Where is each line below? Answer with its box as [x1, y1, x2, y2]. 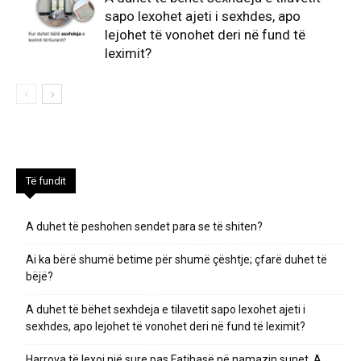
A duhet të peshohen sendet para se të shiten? [26, 220, 263, 233]
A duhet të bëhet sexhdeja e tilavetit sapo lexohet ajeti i [26, 303, 305, 316]
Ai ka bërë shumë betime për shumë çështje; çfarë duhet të [26, 253, 327, 266]
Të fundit [26, 175, 66, 187]
